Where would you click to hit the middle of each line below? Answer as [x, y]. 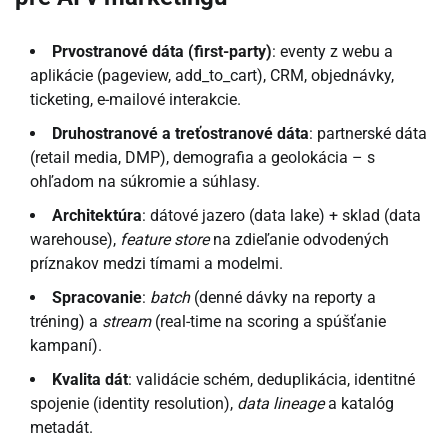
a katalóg [359, 404]
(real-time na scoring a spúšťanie [268, 322]
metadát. [61, 428]
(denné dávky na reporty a [283, 298]
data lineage [280, 404]
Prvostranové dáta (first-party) [162, 52]
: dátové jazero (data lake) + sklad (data [281, 216]
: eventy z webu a [332, 52]
